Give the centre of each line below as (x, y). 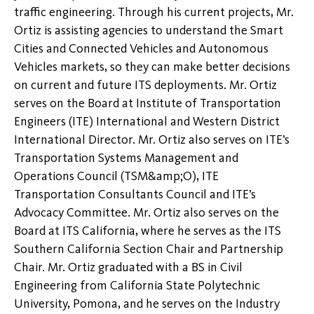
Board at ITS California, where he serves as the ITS (148, 231)
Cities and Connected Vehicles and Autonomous (141, 49)
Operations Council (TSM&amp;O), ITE (116, 176)
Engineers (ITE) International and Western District (147, 122)
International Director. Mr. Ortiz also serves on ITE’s (152, 140)
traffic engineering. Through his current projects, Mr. (154, 12)
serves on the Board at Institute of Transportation (148, 103)
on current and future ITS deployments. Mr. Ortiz (145, 85)
